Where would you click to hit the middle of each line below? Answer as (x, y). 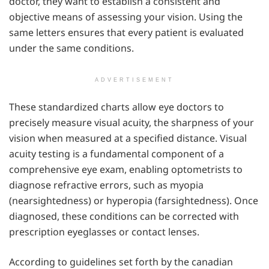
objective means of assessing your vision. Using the (126, 17)
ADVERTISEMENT (134, 80)
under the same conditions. (71, 48)
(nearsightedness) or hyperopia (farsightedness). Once (134, 201)
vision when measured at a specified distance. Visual (128, 138)
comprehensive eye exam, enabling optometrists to (126, 170)
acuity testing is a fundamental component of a (116, 154)
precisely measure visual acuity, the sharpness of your (131, 123)
